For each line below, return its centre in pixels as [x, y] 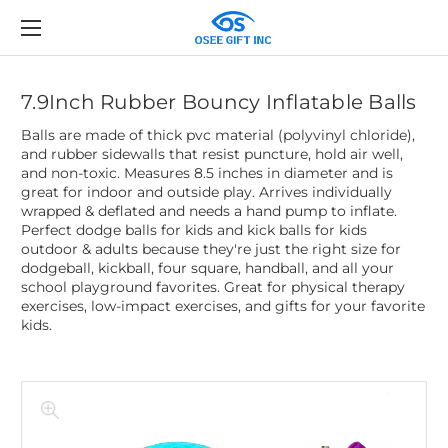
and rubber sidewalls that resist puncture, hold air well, [212, 153]
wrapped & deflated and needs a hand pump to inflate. [209, 210]
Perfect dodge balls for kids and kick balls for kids [194, 229]
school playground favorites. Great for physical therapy [213, 286]
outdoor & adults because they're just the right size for [211, 248]
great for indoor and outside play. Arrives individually [206, 191]
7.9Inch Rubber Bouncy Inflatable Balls [219, 101]
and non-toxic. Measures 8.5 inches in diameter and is [207, 172]
